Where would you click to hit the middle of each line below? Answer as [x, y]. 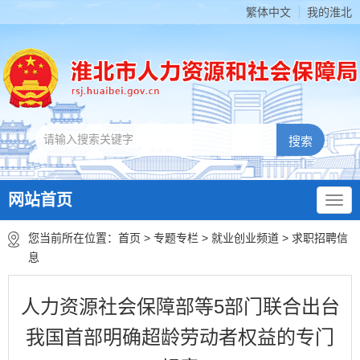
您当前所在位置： [73, 238]
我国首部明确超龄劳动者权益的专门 [180, 337]
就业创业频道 [245, 238]
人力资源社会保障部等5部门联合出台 [180, 307]
